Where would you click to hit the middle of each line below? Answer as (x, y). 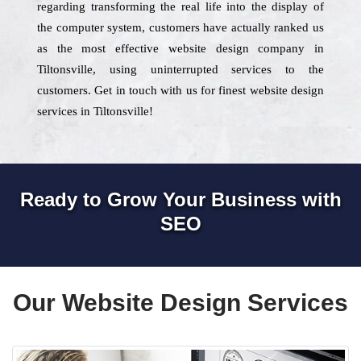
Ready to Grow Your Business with (180, 199)
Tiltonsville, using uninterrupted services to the (180, 69)
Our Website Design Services (180, 303)
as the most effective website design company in (180, 48)
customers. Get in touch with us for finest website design (180, 90)
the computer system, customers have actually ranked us (180, 27)
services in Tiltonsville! (95, 111)
